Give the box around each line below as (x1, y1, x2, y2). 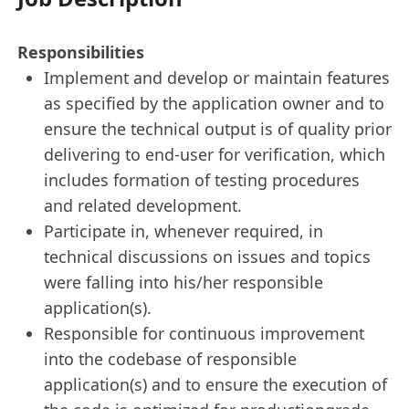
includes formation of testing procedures (43, 168, 360, 191)
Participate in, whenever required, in (43, 219, 323, 242)
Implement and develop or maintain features (43, 66, 390, 89)
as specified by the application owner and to (43, 91, 384, 114)
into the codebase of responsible (43, 347, 297, 370)
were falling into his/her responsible (43, 270, 323, 293)
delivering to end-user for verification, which (43, 142, 385, 165)
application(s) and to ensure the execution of (43, 372, 387, 395)
